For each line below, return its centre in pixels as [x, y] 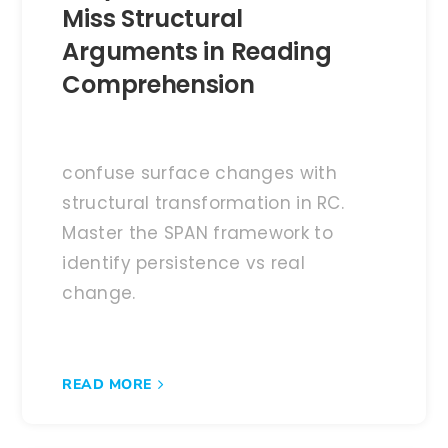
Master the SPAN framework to [197, 232]
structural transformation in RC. [203, 202]
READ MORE [107, 385]
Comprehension [158, 84]
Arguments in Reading [197, 51]
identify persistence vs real [183, 262]
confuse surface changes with [199, 172]
